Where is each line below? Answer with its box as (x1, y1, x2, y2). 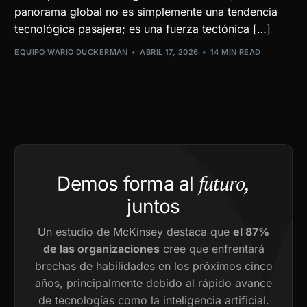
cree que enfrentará (159, 242, 265, 256)
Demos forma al (57, 172, 194, 196)
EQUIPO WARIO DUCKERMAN (14, 47, 128, 58)
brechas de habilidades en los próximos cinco (34, 259, 273, 273)
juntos (127, 195, 180, 219)
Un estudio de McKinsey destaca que (38, 225, 233, 239)
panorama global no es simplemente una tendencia (14, 4, 278, 19)
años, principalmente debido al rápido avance (35, 276, 272, 291)
